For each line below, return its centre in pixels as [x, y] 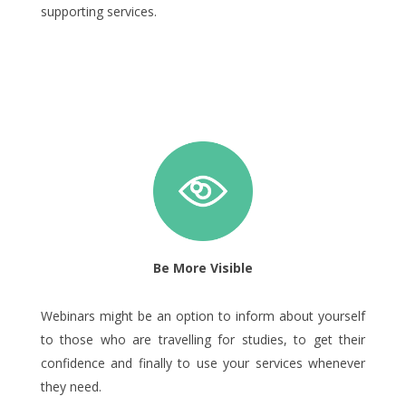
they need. [71, 386]
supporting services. [99, 11]
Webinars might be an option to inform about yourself [203, 315]
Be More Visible [203, 267]
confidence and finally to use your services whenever [203, 362]
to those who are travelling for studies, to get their [203, 339]
